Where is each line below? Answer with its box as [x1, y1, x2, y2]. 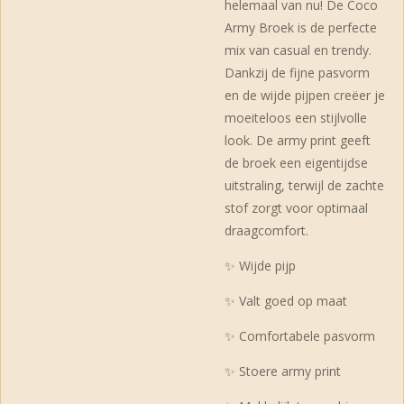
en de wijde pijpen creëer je [225, 86, 385, 104]
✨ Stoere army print [225, 362, 341, 380]
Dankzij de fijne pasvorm [225, 63, 370, 81]
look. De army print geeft [225, 131, 371, 149]
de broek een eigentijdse [225, 153, 368, 171]
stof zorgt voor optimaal [225, 198, 368, 216]
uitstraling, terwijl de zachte [225, 176, 384, 194]
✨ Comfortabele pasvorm [225, 326, 375, 344]
